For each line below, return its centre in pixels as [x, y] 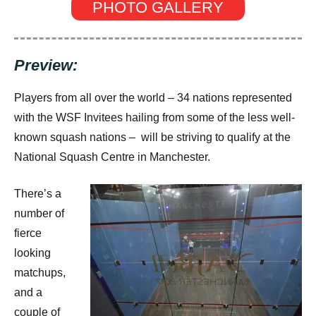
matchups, [40, 272]
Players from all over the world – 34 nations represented [153, 97]
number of [39, 213]
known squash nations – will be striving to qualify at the [152, 137]
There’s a [38, 193]
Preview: [46, 66]
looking [32, 253]
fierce [28, 233]
